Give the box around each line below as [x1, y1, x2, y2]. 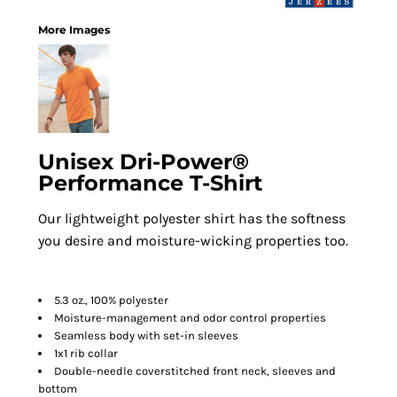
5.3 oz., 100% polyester [54, 293, 168, 307]
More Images [38, 23, 110, 36]
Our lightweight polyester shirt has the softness [38, 210, 346, 227]
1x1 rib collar [54, 346, 118, 360]
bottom [38, 382, 77, 395]
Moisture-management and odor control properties [54, 311, 326, 324]
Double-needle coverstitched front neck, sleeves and [54, 364, 336, 378]
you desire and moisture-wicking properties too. [38, 232, 348, 249]
